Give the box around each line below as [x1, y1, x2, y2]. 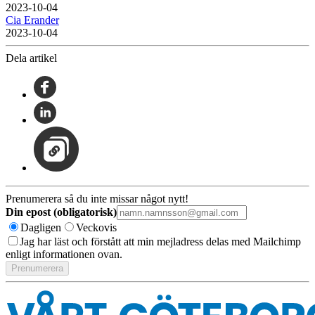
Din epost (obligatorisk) [6, 206, 117, 219]
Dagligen [20, 221, 61, 234]
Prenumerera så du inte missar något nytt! [6, 193, 188, 205]
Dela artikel [6, 52, 57, 65]
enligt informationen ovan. [6, 248, 122, 261]
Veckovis [76, 221, 117, 234]
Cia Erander [6, 14, 59, 27]
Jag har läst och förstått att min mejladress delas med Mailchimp [20, 236, 301, 248]
